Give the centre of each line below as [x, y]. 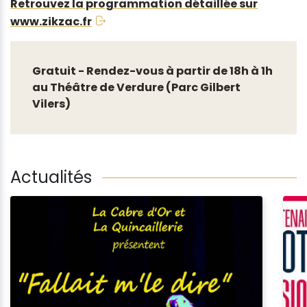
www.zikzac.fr [51, 22]
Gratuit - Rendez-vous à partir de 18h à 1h [152, 71]
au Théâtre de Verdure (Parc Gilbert [136, 88]
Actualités [51, 177]
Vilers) [51, 104]
